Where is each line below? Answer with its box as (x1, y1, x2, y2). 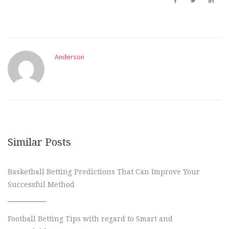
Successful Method (8, 180, 75, 189)
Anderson (55, 52, 84, 62)
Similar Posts (8, 135, 71, 148)
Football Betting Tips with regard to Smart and (8, 215, 173, 223)
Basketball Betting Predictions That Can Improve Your (8, 168, 200, 176)
